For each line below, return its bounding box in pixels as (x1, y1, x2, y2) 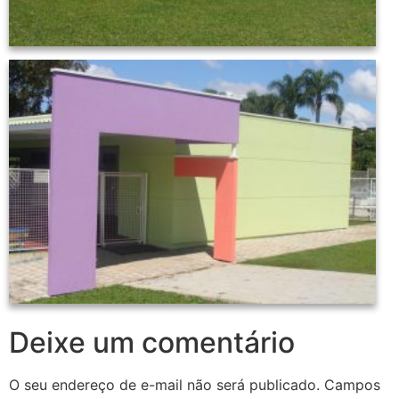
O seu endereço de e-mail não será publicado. (9, 376, 320, 394)
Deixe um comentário (9, 325, 295, 360)
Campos (324, 376, 380, 394)
